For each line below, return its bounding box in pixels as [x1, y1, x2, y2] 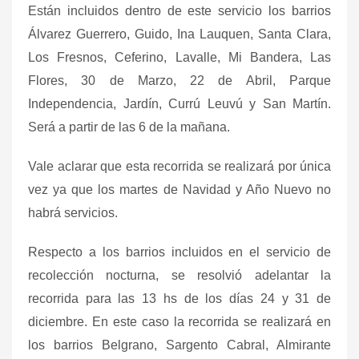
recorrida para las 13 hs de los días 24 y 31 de [28, 291, 331, 305]
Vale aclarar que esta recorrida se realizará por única [28, 159, 331, 173]
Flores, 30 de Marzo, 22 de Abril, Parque [28, 73, 331, 87]
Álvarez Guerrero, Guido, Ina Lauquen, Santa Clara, [28, 26, 331, 41]
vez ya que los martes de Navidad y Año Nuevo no [28, 182, 331, 196]
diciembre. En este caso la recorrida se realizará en [28, 314, 331, 329]
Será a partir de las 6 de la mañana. [28, 119, 230, 134]
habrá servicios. [28, 205, 118, 220]
